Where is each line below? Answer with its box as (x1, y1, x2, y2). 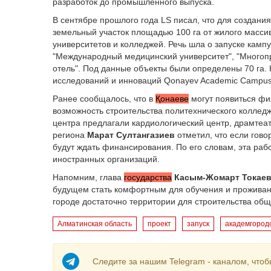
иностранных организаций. (53, 154, 160, 164)
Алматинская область (57, 220, 132, 228)
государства (124, 172, 172, 182)
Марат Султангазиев (87, 130, 175, 140)
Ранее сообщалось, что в (53, 94, 155, 103)
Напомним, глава (53, 172, 124, 182)
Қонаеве (155, 94, 189, 103)
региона (53, 130, 87, 140)
